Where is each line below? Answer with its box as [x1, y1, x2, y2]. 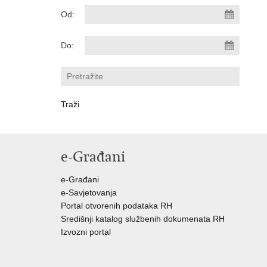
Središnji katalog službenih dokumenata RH [61, 214, 225, 223]
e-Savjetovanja [61, 188, 117, 197]
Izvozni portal [61, 227, 111, 237]
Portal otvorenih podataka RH [61, 201, 172, 210]
